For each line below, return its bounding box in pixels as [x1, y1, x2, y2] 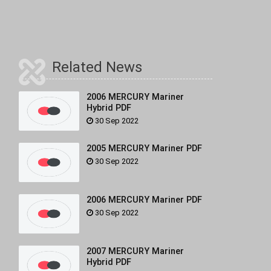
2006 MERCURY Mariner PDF [87, 194, 202, 205]
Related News [52, 59, 142, 76]
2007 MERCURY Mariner [87, 246, 184, 256]
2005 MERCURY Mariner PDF [87, 143, 202, 154]
